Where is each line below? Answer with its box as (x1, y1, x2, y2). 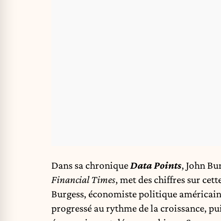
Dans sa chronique (51, 159, 130, 172)
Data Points (130, 159, 182, 172)
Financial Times (51, 174, 115, 186)
